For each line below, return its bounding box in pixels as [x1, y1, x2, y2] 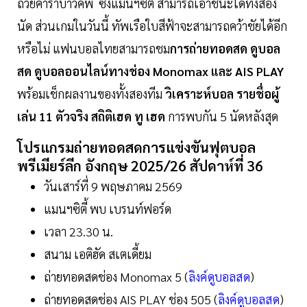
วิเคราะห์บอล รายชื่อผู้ [165, 86, 279, 102]
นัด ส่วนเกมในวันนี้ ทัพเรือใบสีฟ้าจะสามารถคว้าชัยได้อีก [17, 18, 287, 34]
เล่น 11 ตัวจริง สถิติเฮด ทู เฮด [17, 108, 168, 125]
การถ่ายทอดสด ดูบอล [170, 40, 280, 57]
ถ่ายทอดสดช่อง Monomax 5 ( [44, 269, 188, 285]
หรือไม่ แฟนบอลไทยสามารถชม [17, 40, 170, 57]
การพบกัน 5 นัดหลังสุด [168, 108, 281, 125]
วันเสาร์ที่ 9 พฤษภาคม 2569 [44, 178, 185, 195]
